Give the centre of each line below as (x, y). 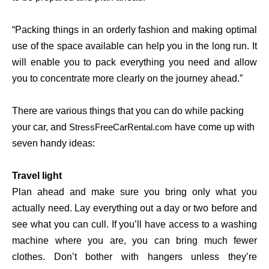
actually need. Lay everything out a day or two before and (134, 208)
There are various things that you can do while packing (128, 111)
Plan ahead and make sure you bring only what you (134, 192)
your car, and (39, 127)
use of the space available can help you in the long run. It (134, 46)
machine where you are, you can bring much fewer (134, 241)
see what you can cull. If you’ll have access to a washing (134, 225)
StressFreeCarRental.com (121, 128)
